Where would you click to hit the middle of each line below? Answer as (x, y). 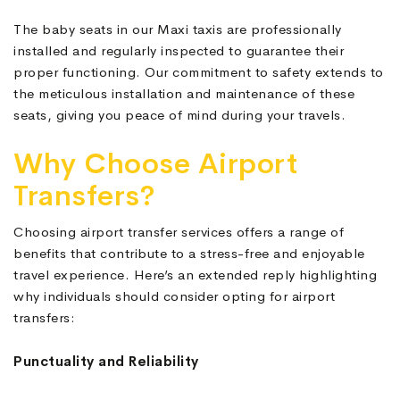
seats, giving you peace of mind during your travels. (179, 115)
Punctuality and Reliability (106, 362)
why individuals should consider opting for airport (174, 296)
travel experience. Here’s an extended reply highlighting (195, 275)
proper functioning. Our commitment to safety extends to (199, 72)
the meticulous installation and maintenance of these (184, 94)
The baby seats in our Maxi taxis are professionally (178, 29)
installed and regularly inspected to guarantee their (179, 51)
